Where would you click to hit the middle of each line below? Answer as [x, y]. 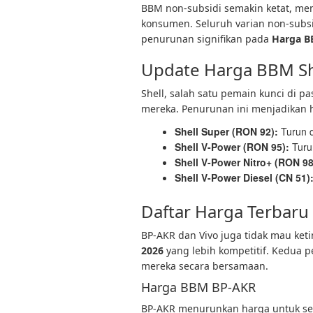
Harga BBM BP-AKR [198, 287]
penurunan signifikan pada [206, 39]
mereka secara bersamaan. [205, 266]
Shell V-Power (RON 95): [232, 147]
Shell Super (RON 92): [226, 131]
